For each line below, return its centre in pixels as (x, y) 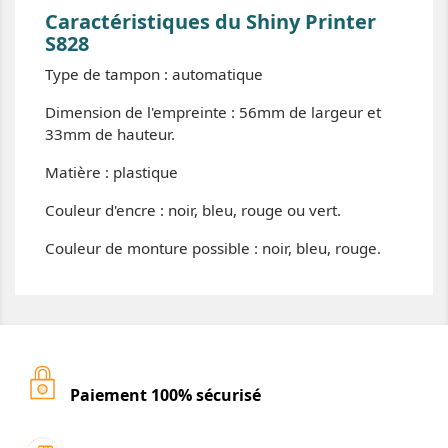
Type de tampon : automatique (154, 74)
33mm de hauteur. (110, 134)
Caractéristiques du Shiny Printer (210, 21)
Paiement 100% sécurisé (165, 395)
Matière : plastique (111, 172)
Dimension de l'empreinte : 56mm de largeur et (213, 112)
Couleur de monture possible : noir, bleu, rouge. (215, 248)
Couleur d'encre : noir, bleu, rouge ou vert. (195, 210)
